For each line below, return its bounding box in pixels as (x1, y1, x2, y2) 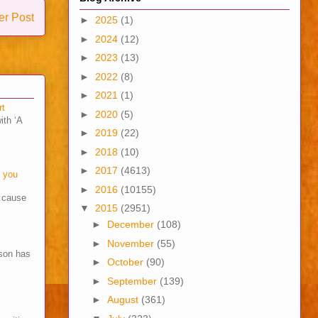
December (106, 219, 157, 231)
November (106, 237, 157, 249)
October (106, 256, 146, 268)
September (106, 275, 160, 287)
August (106, 294, 141, 306)
